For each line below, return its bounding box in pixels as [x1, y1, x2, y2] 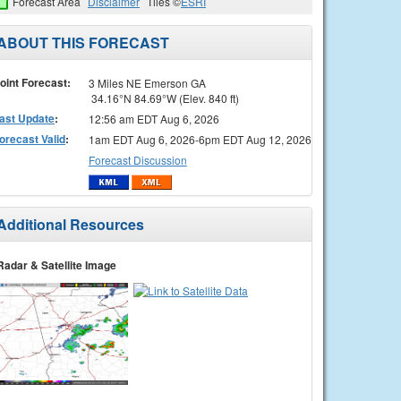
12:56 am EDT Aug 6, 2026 [88, 110, 219, 126]
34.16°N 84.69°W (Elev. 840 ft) [88, 90, 239, 106]
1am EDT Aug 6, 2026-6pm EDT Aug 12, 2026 [88, 131, 311, 147]
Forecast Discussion [88, 151, 187, 167]
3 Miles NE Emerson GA [88, 74, 206, 90]
